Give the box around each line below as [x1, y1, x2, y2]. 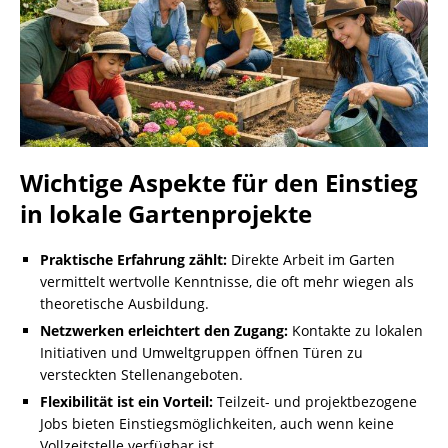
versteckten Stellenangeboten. [40, 365, 243, 385]
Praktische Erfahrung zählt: [40, 250, 227, 270]
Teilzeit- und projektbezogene [213, 392, 417, 412]
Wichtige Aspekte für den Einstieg [20, 166, 418, 200]
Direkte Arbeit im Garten [227, 250, 395, 270]
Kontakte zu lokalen [288, 321, 423, 341]
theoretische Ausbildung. [40, 294, 209, 314]
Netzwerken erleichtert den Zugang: [40, 321, 288, 341]
